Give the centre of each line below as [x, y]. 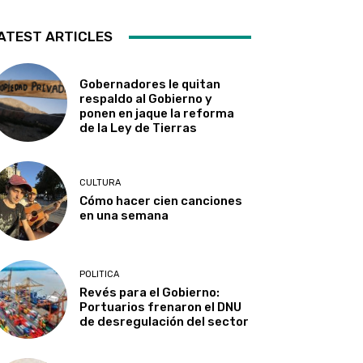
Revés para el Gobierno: [150, 292]
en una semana [124, 216]
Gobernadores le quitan [150, 84]
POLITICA [100, 274]
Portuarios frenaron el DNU [161, 307]
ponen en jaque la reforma [157, 113]
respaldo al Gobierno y [146, 98]
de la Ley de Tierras [139, 128]
